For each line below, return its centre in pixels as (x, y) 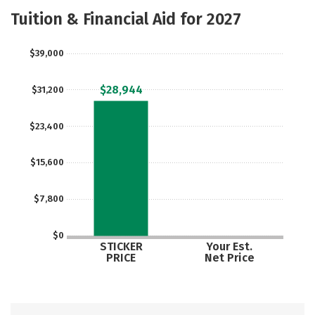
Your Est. (229, 246)
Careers (210, 8)
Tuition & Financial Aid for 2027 (126, 19)
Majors (49, 8)
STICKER (121, 246)
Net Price (229, 257)
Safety (129, 8)
